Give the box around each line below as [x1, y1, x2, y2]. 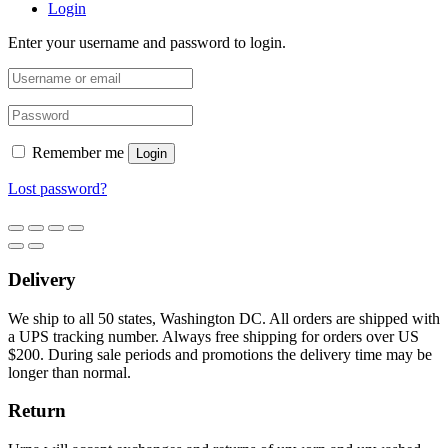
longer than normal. [8, 363, 131, 381]
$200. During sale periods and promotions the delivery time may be [8, 345, 432, 363]
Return [8, 400, 66, 422]
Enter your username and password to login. [8, 34, 286, 52]
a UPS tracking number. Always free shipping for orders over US [8, 327, 419, 345]
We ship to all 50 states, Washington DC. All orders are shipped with [8, 309, 440, 327]
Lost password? [8, 180, 107, 198]
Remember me [32, 144, 124, 162]
